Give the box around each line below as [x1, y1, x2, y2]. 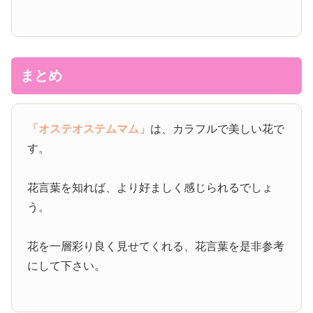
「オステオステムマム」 [27, 123, 151, 136]
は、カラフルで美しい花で [150, 123, 285, 136]
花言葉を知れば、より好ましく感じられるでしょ [27, 182, 274, 194]
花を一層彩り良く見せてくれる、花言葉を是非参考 [27, 240, 285, 253]
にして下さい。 [27, 260, 106, 272]
